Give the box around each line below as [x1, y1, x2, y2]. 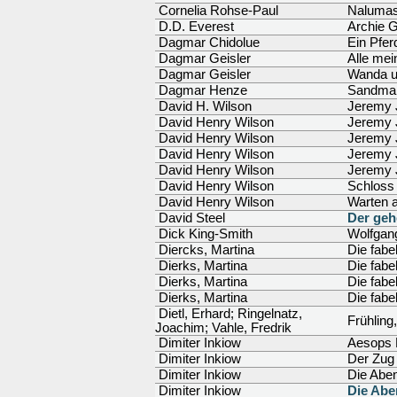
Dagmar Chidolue [155, 35, 260, 50]
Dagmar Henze [155, 83, 247, 97]
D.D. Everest [155, 19, 234, 34]
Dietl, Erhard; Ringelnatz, [155, 307, 302, 321]
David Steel [155, 211, 225, 225]
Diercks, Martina [155, 243, 254, 257]
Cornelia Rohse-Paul [155, 4, 278, 18]
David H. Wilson [155, 99, 252, 113]
